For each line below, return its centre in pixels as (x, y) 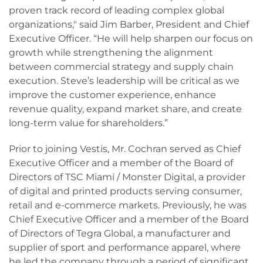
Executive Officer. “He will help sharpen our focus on (131, 38)
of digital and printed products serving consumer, (125, 191)
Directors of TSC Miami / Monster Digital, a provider (127, 177)
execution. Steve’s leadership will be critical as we (124, 81)
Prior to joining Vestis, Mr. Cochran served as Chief (125, 149)
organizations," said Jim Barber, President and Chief (129, 24)
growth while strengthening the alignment (111, 53)
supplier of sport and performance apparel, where (125, 247)
